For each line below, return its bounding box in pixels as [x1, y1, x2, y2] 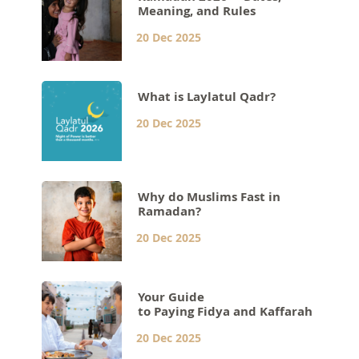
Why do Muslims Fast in [138, 188, 281, 205]
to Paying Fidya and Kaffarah [138, 302, 313, 320]
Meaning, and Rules [138, 2, 256, 19]
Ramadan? [138, 202, 202, 220]
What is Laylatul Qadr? [138, 87, 276, 105]
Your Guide [138, 288, 205, 305]
